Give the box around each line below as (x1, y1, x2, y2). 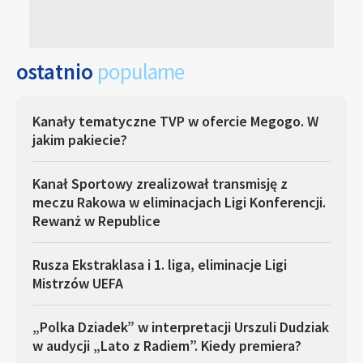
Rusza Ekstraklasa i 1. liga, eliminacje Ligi (32, 255, 287, 274)
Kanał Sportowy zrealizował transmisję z (32, 174, 288, 193)
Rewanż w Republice (32, 211, 160, 230)
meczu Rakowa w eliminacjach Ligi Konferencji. (32, 193, 326, 211)
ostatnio (16, 58, 97, 85)
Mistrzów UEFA (32, 274, 123, 293)
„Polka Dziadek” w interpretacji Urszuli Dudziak (32, 318, 329, 336)
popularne (97, 58, 184, 85)
